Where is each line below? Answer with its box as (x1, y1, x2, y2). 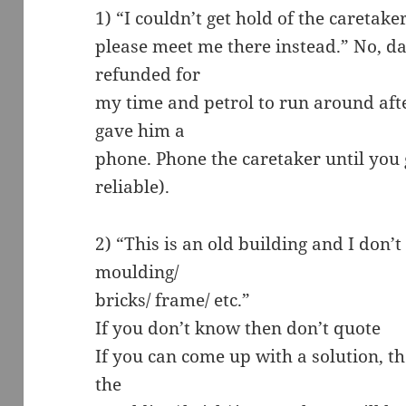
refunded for (95, 63, 201, 87)
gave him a (95, 119, 186, 143)
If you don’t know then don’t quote (95, 316, 382, 341)
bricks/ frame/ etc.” (95, 288, 251, 313)
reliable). (95, 175, 170, 199)
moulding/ (95, 260, 179, 285)
